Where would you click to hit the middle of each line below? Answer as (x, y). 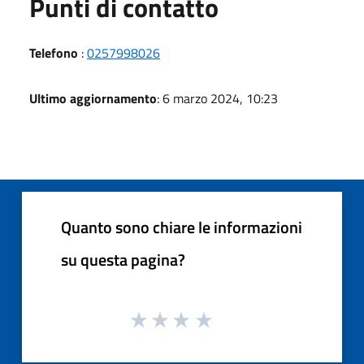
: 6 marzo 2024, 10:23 (217, 98)
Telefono (54, 52)
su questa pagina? (123, 259)
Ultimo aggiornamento (93, 98)
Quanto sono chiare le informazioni (182, 227)
